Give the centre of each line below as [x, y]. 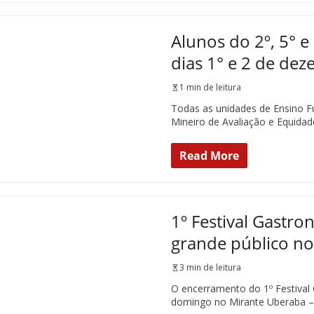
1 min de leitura [210, 87]
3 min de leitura [210, 267]
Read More [209, 156]
